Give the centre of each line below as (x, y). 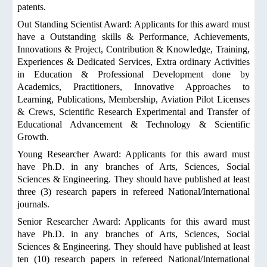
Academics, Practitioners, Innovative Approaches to (133, 87)
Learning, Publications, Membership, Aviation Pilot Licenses (133, 99)
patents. (32, 7)
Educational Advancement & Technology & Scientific (133, 124)
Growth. (33, 137)
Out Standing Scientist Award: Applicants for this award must (133, 24)
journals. (34, 204)
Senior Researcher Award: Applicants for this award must (133, 221)
